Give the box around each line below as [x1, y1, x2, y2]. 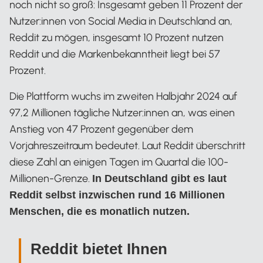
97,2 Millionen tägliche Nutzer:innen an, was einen [9, 106, 235, 119]
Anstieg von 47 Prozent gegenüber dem [9, 123, 193, 136]
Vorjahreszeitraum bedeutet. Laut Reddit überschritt [9, 139, 245, 152]
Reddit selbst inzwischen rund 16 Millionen [9, 189, 225, 201]
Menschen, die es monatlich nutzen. [9, 205, 190, 217]
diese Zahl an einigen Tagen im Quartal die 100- [9, 156, 228, 168]
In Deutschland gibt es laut [92, 173, 227, 184]
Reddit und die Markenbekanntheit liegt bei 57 [9, 48, 220, 60]
